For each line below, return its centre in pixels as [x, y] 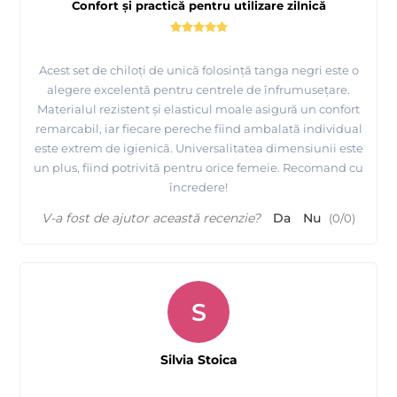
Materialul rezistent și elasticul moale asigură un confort [198, 109]
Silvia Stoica [198, 360]
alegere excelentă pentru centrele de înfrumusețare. [198, 90]
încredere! [198, 187]
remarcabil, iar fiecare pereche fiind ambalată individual [198, 129]
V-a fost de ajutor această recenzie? [151, 218]
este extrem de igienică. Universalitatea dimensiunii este [198, 148]
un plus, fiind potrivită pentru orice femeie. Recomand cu [198, 168]
